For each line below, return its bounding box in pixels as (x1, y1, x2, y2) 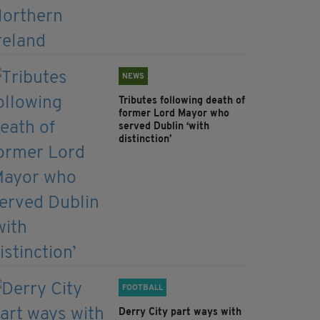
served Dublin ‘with (119, 121, 209, 133)
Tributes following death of (119, 96, 245, 107)
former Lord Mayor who (119, 109, 229, 120)
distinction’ (119, 134, 171, 146)
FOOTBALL (122, 284, 163, 293)
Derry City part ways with (119, 307, 241, 319)
